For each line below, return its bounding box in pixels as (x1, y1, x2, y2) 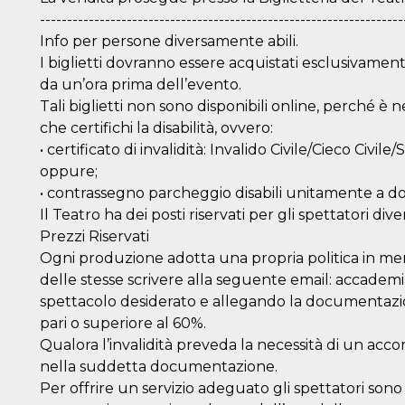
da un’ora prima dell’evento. (40, 75, 241, 93)
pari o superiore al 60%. (40, 314, 206, 332)
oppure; (40, 162, 98, 180)
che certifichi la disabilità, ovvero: (40, 118, 273, 137)
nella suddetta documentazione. (40, 357, 278, 375)
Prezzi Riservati (40, 227, 149, 245)
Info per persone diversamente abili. (40, 32, 298, 50)
